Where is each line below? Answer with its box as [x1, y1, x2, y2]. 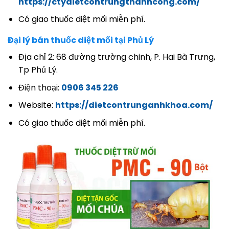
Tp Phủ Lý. [18, 64, 58, 76]
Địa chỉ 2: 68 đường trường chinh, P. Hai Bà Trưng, [18, 51, 215, 63]
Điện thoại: [18, 81, 61, 94]
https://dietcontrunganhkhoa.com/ [55, 99, 213, 111]
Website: [18, 99, 55, 111]
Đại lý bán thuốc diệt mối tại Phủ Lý [8, 34, 154, 47]
